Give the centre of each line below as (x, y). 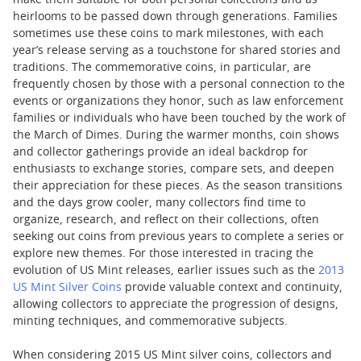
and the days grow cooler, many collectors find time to (159, 203)
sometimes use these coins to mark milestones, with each (168, 34)
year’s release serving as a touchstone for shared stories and (177, 51)
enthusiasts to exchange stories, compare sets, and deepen (174, 169)
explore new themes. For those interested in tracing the (163, 254)
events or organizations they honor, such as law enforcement (178, 102)
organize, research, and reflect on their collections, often (166, 220)
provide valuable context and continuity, (232, 288)
